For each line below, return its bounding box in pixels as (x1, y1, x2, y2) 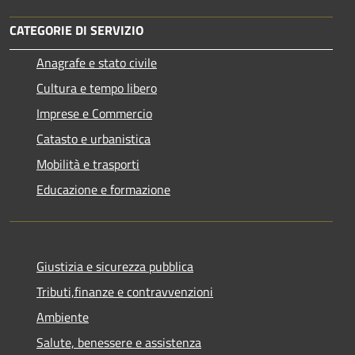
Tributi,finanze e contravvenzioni (36, 282, 213, 302)
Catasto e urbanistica (36, 129, 151, 149)
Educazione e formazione (36, 180, 170, 200)
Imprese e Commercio (36, 104, 152, 124)
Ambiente (36, 307, 89, 327)
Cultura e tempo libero (36, 78, 157, 98)
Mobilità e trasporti (36, 155, 139, 174)
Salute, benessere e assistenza (36, 333, 201, 353)
